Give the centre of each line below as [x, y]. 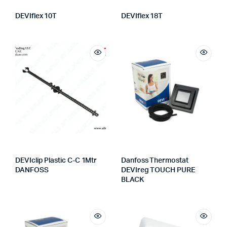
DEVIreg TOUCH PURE [158, 170]
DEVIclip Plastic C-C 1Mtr [56, 161]
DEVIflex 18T [142, 16]
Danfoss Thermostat [155, 161]
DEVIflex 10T [36, 16]
